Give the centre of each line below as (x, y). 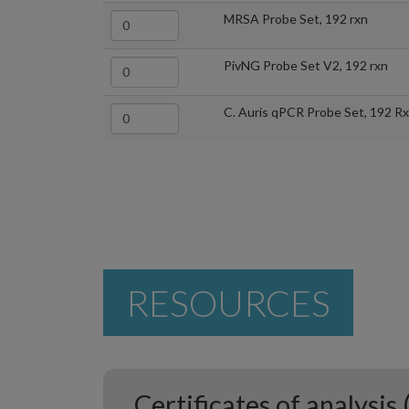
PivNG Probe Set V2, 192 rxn (306, 65)
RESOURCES (228, 302)
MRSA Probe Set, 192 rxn (296, 18)
